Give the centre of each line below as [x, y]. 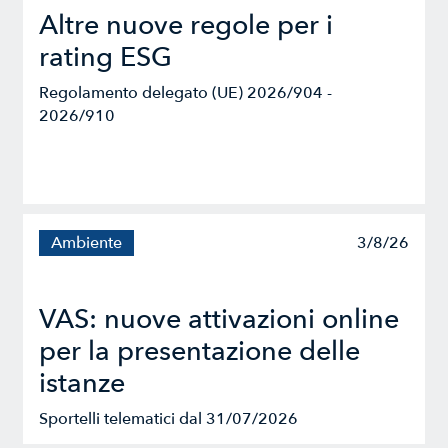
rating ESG [106, 58]
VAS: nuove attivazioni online [219, 320]
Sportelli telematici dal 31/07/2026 [169, 419]
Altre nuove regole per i [186, 26]
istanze [82, 384]
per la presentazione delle [200, 352]
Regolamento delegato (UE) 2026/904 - [186, 93]
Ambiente [87, 243]
